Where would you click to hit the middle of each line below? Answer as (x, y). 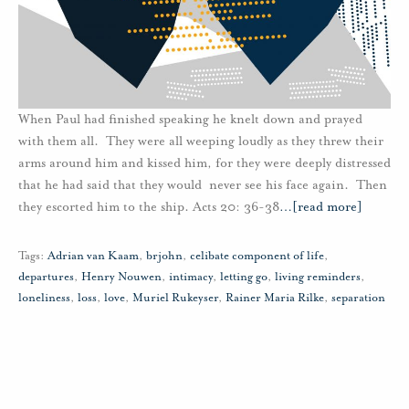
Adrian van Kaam (93, 255)
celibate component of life (257, 255)
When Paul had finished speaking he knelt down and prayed (190, 119)
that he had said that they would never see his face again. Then (203, 184)
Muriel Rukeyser (175, 297)
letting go (244, 276)
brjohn (164, 255)
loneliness (44, 297)
